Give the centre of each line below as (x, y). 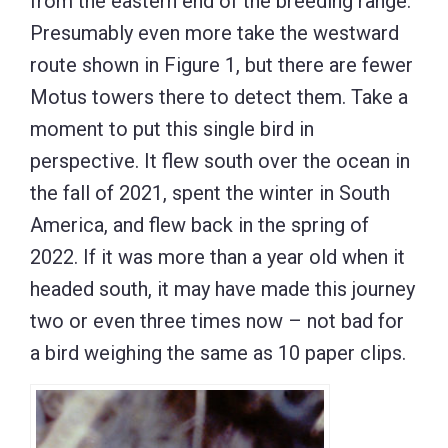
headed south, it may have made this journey (222, 289)
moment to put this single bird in (172, 129)
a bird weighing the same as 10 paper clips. (218, 353)
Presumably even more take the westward (214, 33)
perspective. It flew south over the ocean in (220, 161)
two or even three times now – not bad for (217, 321)
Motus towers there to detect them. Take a (219, 97)
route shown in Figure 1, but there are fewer (221, 65)
